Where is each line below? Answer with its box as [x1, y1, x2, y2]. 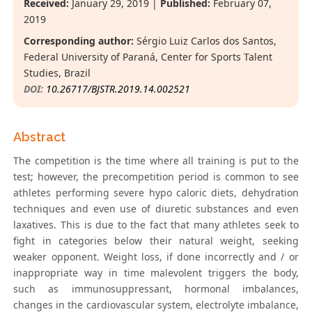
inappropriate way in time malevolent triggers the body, [13, 266, 299, 280]
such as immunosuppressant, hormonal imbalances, [13, 282, 299, 296]
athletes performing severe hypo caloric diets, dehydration [13, 186, 299, 200]
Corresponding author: [24, 34, 134, 48]
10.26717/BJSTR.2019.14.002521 [46, 82, 191, 96]
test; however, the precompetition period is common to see [13, 170, 299, 184]
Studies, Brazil [24, 66, 91, 80]
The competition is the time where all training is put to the [13, 154, 299, 168]
